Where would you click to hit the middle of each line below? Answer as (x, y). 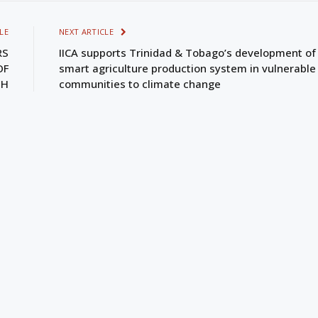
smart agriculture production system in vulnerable (187, 68)
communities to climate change (140, 83)
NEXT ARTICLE (88, 31)
